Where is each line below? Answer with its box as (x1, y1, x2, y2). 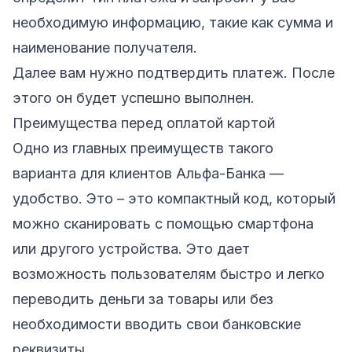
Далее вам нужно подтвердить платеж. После (13, 64, 335, 81)
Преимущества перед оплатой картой (13, 114, 275, 131)
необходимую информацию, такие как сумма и (13, 13, 333, 31)
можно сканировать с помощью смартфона (13, 214, 313, 232)
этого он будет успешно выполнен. (13, 89, 255, 106)
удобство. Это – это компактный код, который (13, 189, 335, 207)
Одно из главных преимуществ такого (13, 139, 273, 156)
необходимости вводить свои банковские (13, 315, 301, 332)
